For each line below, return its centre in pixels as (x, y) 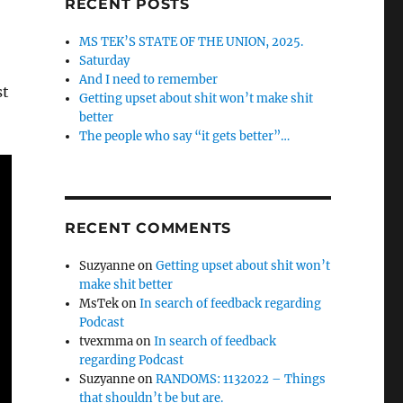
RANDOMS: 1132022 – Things (241, 379)
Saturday (105, 61)
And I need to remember (149, 80)
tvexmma (107, 341)
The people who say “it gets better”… (185, 136)
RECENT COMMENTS (148, 228)
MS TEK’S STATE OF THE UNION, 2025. (192, 42)
